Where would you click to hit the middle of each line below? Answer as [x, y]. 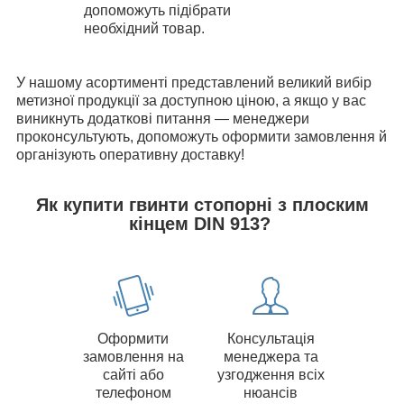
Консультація [271, 339]
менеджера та [271, 357]
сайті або [133, 375]
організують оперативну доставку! [132, 154]
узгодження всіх [271, 375]
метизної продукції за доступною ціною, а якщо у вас [191, 100]
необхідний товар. [144, 28]
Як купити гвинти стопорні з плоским [202, 204]
